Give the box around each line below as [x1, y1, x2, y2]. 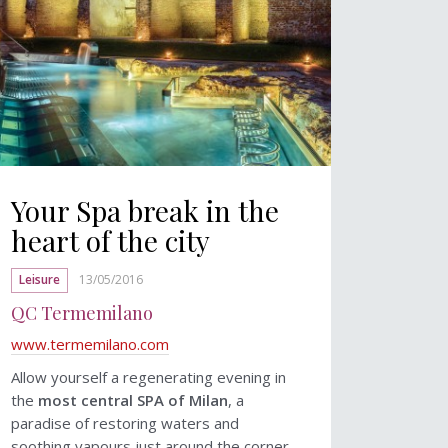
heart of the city [11, 222, 210, 260]
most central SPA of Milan [38, 390, 228, 411]
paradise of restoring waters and [11, 413, 239, 434]
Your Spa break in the [11, 192, 279, 230]
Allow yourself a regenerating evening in [11, 367, 286, 388]
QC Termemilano [11, 301, 153, 326]
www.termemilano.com [11, 334, 169, 355]
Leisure [19, 271, 61, 289]
